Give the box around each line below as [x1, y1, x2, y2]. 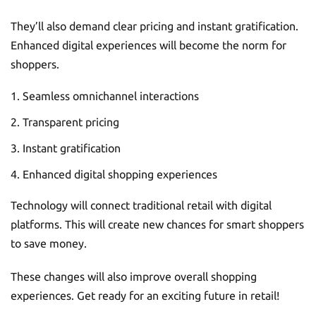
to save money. [11, 236, 87, 250]
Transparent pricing [23, 115, 119, 128]
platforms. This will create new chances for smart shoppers [11, 217, 304, 231]
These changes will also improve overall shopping [11, 269, 257, 283]
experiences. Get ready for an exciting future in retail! [11, 288, 279, 302]
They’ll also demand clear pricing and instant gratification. [11, 19, 298, 32]
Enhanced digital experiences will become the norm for [11, 38, 286, 51]
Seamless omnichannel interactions [23, 89, 199, 102]
